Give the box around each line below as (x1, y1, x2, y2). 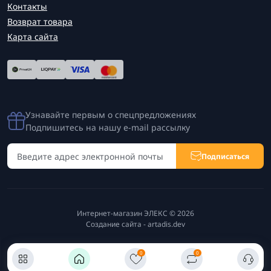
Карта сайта (7, 31, 58, 42)
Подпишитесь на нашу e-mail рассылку (25, 122, 190, 133)
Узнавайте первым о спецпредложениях (25, 109, 196, 120)
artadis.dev (148, 219, 185, 229)
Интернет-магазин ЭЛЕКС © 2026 (77, 208, 194, 218)
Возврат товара (7, 16, 73, 27)
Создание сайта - (86, 219, 148, 229)
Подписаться (201, 151, 249, 162)
